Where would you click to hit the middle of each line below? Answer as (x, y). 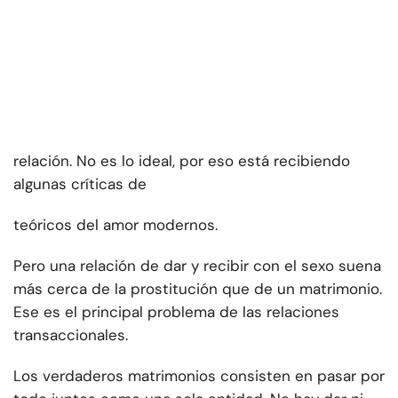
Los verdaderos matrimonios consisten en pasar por (199, 376)
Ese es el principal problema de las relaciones (176, 312)
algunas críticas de (80, 184)
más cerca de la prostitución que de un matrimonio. (198, 289)
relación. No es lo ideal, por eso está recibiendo (182, 161)
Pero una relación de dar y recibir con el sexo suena (197, 266)
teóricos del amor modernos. (115, 225)
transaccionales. (71, 335)
